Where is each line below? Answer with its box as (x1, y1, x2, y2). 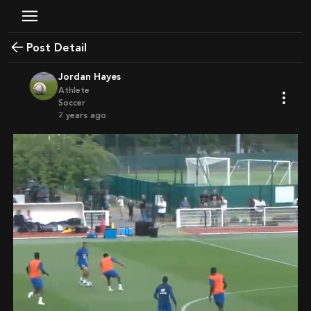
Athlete (58, 85, 90, 95)
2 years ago (63, 110, 106, 120)
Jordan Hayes (63, 71, 121, 83)
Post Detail (33, 40, 87, 54)
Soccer (58, 98, 85, 108)
